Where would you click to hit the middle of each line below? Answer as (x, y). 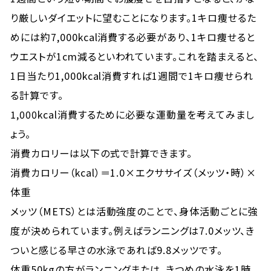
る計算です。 (37, 95)
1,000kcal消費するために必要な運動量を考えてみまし (132, 114)
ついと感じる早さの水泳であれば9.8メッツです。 (117, 250)
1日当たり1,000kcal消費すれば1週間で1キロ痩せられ (132, 76)
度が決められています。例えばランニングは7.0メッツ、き (132, 230)
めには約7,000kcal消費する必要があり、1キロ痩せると (133, 37)
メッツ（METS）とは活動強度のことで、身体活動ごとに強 (134, 211)
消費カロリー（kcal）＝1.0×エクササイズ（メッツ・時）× (133, 172)
